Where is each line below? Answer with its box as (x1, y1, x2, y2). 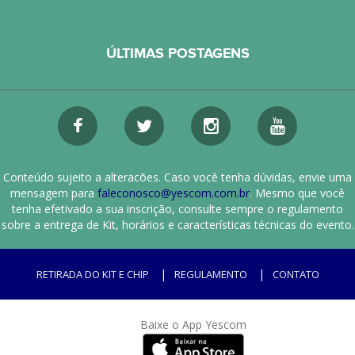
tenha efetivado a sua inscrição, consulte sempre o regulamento (12, 201, 343, 217)
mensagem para (10, 185, 97, 201)
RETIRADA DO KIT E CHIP (36, 267, 149, 282)
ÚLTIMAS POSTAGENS (105, 45, 250, 63)
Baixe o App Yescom (140, 317, 246, 333)
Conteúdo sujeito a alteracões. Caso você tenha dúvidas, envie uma (3, 170, 352, 185)
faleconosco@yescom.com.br (97, 185, 250, 201)
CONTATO (272, 267, 319, 282)
